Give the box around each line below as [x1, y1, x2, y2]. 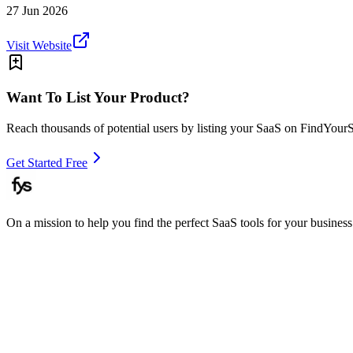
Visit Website [6, 38, 72, 52]
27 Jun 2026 [6, 3, 68, 17]
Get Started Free [6, 155, 87, 169]
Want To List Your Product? [6, 89, 190, 106]
